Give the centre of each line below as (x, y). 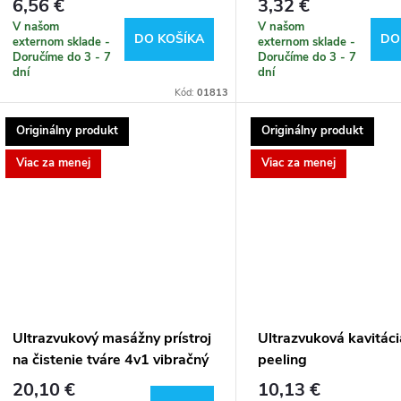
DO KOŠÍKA (170, 38)
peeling (283, 360)
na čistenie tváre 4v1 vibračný (111, 360)
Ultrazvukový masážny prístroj (112, 339)
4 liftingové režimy (73, 382)
